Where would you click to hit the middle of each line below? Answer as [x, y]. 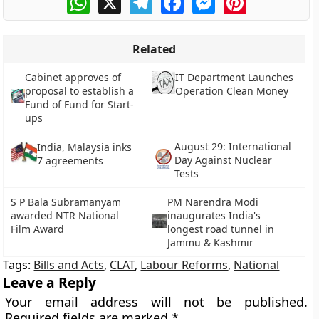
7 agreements [70, 161]
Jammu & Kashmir [210, 242]
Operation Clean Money [231, 91]
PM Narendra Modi [213, 202]
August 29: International [232, 146]
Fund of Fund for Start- [80, 104]
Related [155, 49]
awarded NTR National [65, 215]
